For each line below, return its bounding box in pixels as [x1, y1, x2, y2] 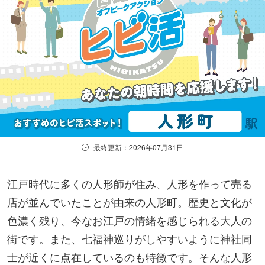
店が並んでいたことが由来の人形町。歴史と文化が [7, 193, 252, 209]
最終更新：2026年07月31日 [93, 141, 183, 152]
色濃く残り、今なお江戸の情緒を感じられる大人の [7, 212, 252, 228]
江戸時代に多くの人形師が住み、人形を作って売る [7, 175, 252, 191]
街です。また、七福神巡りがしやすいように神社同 [7, 230, 252, 246]
